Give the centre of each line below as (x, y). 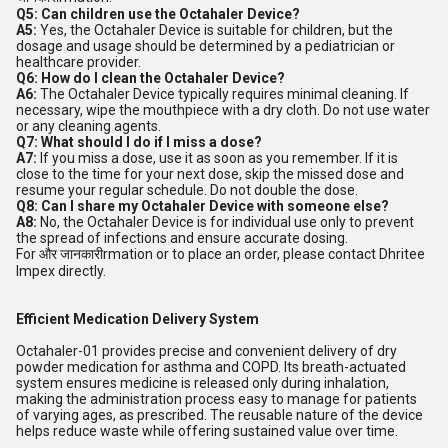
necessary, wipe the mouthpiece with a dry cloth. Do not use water (223, 110)
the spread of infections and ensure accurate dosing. (182, 238)
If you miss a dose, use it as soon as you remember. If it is (217, 158)
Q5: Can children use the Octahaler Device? (158, 14)
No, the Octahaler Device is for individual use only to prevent (225, 222)
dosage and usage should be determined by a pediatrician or (205, 46)
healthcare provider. (78, 62)
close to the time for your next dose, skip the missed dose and (210, 174)
